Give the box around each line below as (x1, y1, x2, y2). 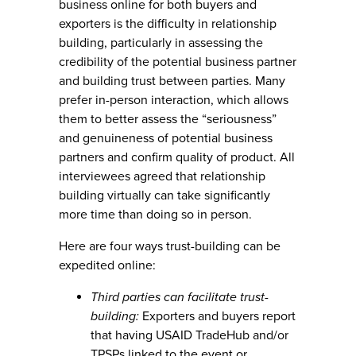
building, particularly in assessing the (59, 35, 263, 51)
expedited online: (59, 257, 156, 273)
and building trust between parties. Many (59, 73, 285, 89)
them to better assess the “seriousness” (59, 111, 277, 127)
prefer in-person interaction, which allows (59, 92, 288, 108)
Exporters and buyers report (139, 308, 296, 324)
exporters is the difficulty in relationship (59, 16, 277, 32)
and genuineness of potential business (59, 130, 273, 146)
